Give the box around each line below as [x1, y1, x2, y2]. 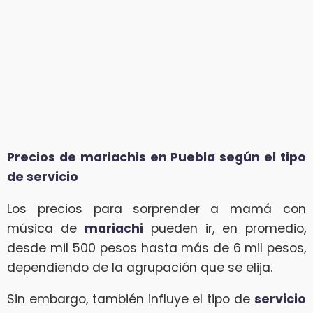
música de [7, 219, 85, 237]
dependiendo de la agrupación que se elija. [7, 259, 272, 276]
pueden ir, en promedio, [143, 219, 306, 237]
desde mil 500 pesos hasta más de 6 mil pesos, [7, 239, 306, 256]
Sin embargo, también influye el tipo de [7, 291, 254, 308]
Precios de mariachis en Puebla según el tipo [7, 148, 306, 166]
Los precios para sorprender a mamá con [7, 200, 306, 217]
